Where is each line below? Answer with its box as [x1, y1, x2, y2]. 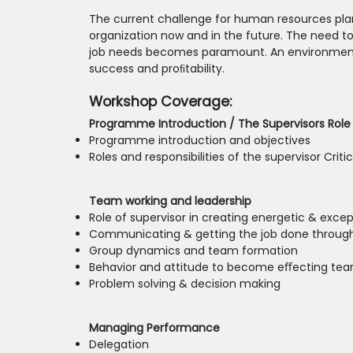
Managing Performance [88, 320, 220, 336]
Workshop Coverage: [88, 92, 232, 111]
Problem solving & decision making [88, 276, 281, 292]
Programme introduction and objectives [88, 132, 310, 148]
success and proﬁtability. [88, 61, 225, 76]
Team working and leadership [88, 193, 251, 209]
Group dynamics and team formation [88, 243, 298, 258]
